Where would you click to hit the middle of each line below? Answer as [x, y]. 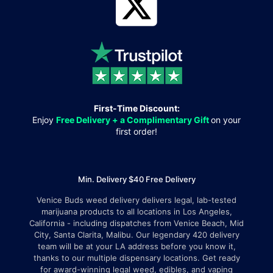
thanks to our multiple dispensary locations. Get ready [136, 258]
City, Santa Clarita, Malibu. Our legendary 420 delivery [136, 235]
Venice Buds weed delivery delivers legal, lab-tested [136, 200]
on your [226, 120]
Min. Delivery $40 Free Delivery [136, 179]
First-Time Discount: [136, 108]
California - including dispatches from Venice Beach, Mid [136, 223]
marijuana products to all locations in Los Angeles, [136, 211]
